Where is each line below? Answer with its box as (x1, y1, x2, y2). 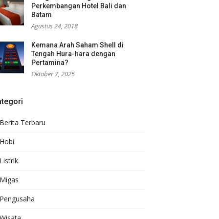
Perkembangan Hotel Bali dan (31, 2, 126, 10)
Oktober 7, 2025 (31, 69, 75, 78)
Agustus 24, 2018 (31, 22, 78, 30)
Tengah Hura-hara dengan (31, 50, 115, 58)
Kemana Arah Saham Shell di (31, 41, 124, 49)
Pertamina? (31, 59, 68, 66)
